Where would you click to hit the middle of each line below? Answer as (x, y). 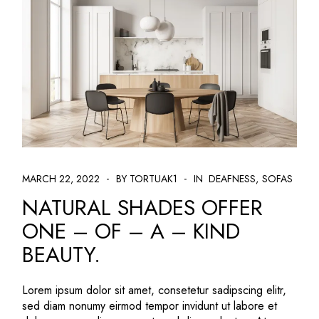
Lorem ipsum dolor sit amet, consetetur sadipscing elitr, (155, 290)
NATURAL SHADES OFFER (143, 207)
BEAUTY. (62, 254)
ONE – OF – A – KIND (131, 231)
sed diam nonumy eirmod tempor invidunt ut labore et (150, 305)
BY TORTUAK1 (147, 178)
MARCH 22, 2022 (61, 178)
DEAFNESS (232, 178)
